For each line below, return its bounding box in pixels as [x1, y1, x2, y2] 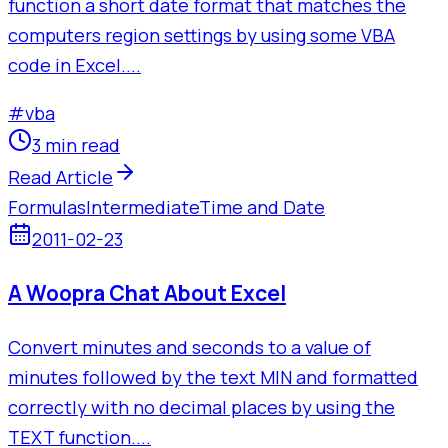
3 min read [32, 133, 120, 158]
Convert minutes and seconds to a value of [8, 334, 371, 359]
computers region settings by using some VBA [8, 23, 395, 48]
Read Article [8, 165, 113, 190]
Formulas [8, 195, 86, 220]
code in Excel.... [8, 53, 141, 78]
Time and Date [199, 195, 325, 220]
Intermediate [86, 195, 199, 220]
